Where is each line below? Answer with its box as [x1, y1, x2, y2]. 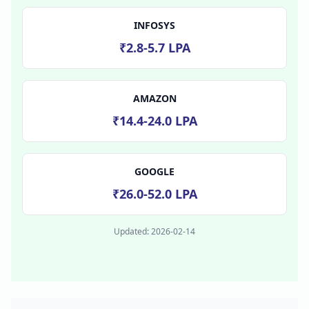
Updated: [114, 225, 151, 237]
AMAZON [132, 91, 177, 105]
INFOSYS [134, 18, 175, 32]
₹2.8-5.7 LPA [119, 39, 190, 56]
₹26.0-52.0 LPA [112, 185, 197, 202]
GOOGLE [134, 164, 175, 178]
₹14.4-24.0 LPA [112, 112, 197, 129]
